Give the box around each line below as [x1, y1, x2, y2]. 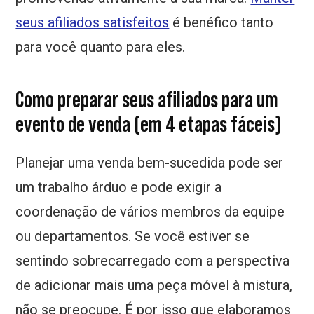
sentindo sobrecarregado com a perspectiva [15, 252, 290, 270]
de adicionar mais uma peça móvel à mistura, [15, 277, 293, 294]
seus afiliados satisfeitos [15, 14, 170, 32]
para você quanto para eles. [15, 39, 186, 56]
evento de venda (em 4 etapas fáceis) [15, 111, 282, 137]
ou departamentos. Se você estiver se [15, 228, 250, 245]
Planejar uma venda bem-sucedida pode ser [15, 154, 284, 172]
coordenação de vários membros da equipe [15, 203, 285, 221]
